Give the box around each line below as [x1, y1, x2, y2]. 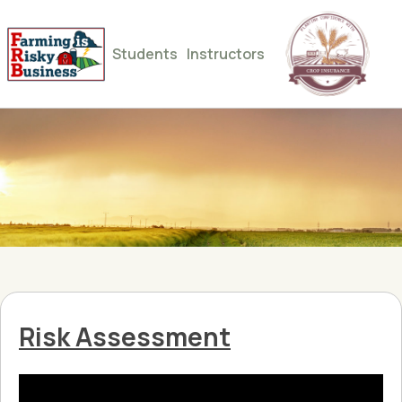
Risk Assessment [19, 319, 231, 354]
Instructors [187, 44, 265, 64]
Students [112, 44, 178, 64]
